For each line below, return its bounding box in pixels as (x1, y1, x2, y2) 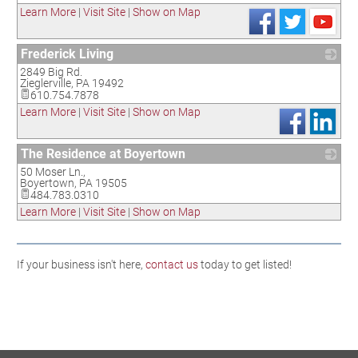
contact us (145, 258, 198, 271)
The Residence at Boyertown (21, 146, 185, 161)
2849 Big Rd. (20, 66, 82, 78)
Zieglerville (20, 77, 71, 89)
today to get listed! (198, 258, 292, 271)
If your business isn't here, (17, 258, 145, 271)
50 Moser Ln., (20, 165, 86, 178)
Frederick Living (21, 46, 113, 62)
